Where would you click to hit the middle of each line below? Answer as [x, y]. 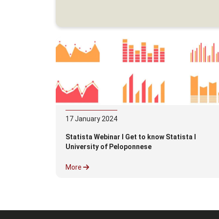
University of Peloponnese [109, 147]
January [88, 119]
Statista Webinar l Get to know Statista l [131, 137]
